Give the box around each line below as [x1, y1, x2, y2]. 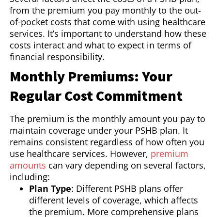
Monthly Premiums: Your [10, 67, 172, 86]
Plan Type [29, 183, 71, 195]
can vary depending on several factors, [46, 159, 206, 171]
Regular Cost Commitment [10, 86, 183, 105]
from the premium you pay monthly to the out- [10, 4, 201, 16]
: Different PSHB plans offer [71, 183, 183, 195]
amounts [10, 159, 46, 171]
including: [10, 171, 50, 183]
